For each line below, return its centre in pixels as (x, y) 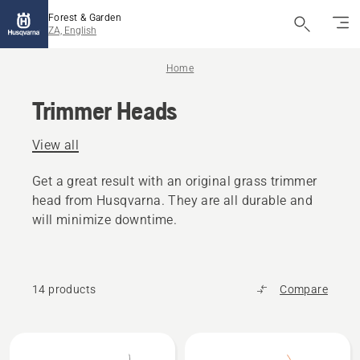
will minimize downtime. (105, 220)
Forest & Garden (85, 18)
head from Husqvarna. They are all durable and (172, 200)
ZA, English (72, 31)
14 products (64, 289)
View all (56, 145)
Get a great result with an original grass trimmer (175, 181)
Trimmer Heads (105, 110)
